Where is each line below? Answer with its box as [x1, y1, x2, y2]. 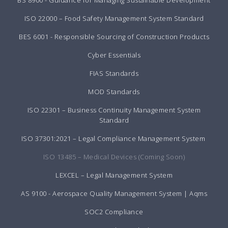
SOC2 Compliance [84, 207, 144, 216]
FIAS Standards [90, 68, 138, 78]
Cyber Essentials [88, 50, 140, 60]
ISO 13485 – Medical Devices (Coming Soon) [43, 152, 185, 161]
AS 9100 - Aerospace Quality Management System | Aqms [21, 188, 207, 198]
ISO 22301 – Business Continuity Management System [27, 105, 201, 115]
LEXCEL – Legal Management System [55, 170, 173, 180]
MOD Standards [88, 87, 140, 96]
